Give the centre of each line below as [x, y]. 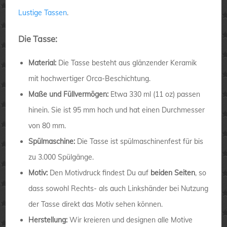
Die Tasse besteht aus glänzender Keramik [127, 63]
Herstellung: [49, 220]
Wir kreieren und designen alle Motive [131, 220]
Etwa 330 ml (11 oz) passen [155, 94]
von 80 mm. [47, 125]
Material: [43, 63]
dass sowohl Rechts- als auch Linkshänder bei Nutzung [119, 188]
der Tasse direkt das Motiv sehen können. [96, 204]
